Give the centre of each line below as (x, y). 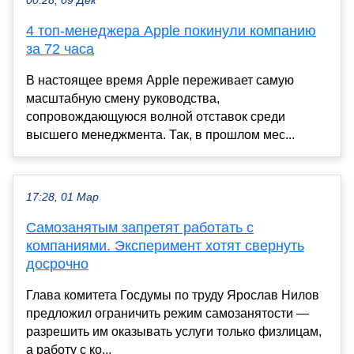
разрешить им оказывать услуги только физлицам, (174, 332)
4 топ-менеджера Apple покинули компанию (171, 31)
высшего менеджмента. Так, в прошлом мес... (160, 135)
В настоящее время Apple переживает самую (160, 81)
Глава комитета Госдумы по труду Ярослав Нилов (173, 296)
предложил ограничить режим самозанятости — (168, 314)
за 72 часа (60, 49)
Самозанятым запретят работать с (140, 228)
